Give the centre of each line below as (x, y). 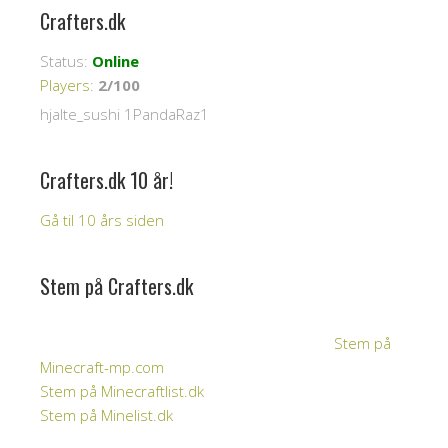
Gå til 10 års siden (102, 219)
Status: (66, 60)
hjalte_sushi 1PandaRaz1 (124, 113)
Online (115, 60)
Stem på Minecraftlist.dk (122, 390)
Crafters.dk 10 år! (106, 179)
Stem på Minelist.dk (106, 414)
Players (65, 84)
